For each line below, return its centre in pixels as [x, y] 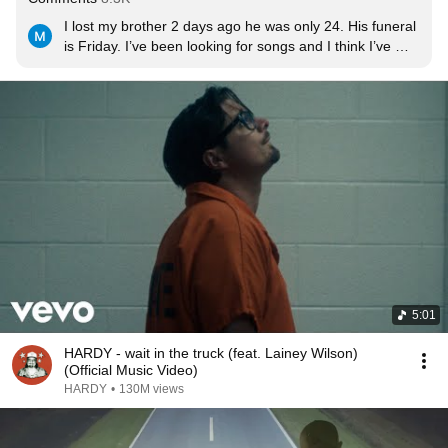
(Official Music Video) [131, 370]
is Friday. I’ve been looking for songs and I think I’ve [227, 46]
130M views [151, 389]
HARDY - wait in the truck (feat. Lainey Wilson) [211, 353]
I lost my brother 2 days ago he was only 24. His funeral [240, 26]
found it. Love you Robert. [146, 66]
